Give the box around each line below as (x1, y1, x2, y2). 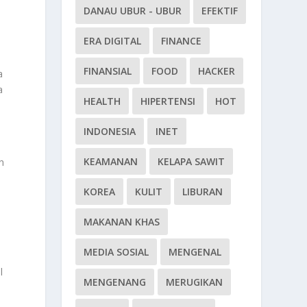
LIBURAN (182, 184, 223, 198)
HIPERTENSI (140, 94, 196, 108)
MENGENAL (169, 245, 222, 258)
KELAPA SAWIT (158, 154, 225, 168)
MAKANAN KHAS (84, 214, 160, 228)
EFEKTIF (201, 3, 238, 17)
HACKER (198, 64, 236, 77)
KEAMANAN (84, 154, 138, 168)
